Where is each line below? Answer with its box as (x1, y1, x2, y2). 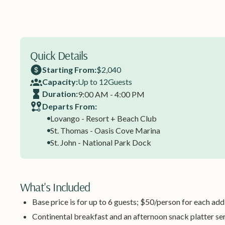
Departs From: (42, 101, 97, 111)
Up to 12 (78, 77, 108, 87)
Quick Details (30, 48, 88, 63)
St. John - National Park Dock (50, 138, 151, 148)
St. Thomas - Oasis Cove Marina (50, 126, 160, 136)
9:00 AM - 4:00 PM (78, 89, 145, 99)
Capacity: (42, 77, 78, 87)
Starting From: (42, 65, 96, 75)
